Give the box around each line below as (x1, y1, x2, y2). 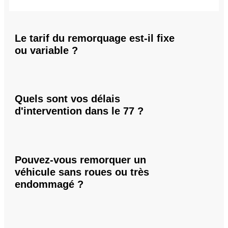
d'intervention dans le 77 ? (15, 105, 144, 117)
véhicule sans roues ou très (15, 166, 149, 178)
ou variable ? (15, 44, 78, 56)
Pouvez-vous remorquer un (15, 154, 146, 166)
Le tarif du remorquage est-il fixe (15, 32, 175, 44)
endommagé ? (15, 179, 83, 190)
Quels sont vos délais (15, 93, 120, 105)
